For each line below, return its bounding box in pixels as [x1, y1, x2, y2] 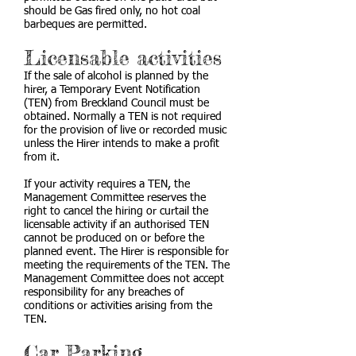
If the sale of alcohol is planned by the [24, 71, 208, 82]
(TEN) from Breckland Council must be [24, 98, 209, 109]
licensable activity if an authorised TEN [24, 219, 209, 230]
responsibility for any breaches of [24, 287, 184, 298]
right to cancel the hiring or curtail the [24, 206, 208, 217]
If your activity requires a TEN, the [24, 179, 190, 190]
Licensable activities [24, 45, 222, 70]
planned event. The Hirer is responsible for [24, 246, 229, 257]
